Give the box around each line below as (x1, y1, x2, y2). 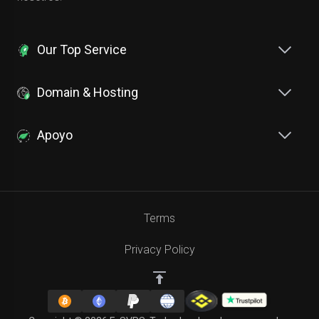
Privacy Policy (124, 243, 195, 257)
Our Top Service (37, 42, 127, 58)
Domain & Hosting (37, 85, 138, 100)
